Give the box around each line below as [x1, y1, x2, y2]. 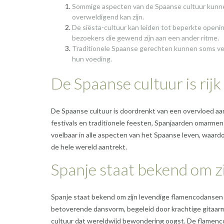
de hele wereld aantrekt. [51, 142, 127, 151]
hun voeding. [72, 54, 112, 63]
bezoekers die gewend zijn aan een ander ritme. [72, 33, 219, 42]
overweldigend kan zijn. [72, 12, 144, 21]
